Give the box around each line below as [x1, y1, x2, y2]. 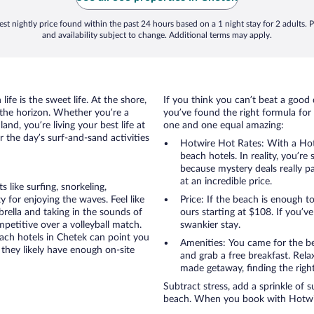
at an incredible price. [180, 177, 272, 186]
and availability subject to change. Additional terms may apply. [42, 31, 272, 39]
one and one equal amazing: [163, 121, 284, 130]
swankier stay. [180, 220, 240, 230]
